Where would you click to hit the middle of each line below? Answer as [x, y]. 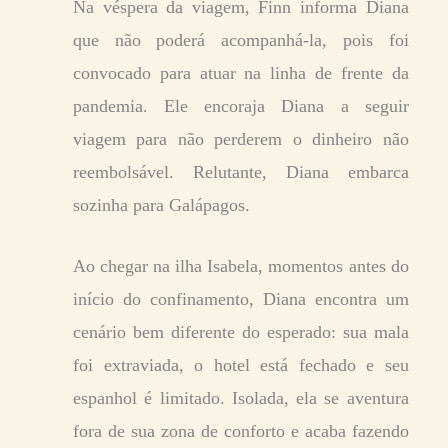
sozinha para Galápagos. [161, 205]
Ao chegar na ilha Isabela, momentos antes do [241, 266]
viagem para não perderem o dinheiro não [241, 139]
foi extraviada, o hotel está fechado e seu [241, 365]
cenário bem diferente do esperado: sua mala [241, 332]
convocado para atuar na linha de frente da [241, 73]
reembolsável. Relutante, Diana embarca [241, 172]
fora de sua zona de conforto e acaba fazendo [241, 431]
